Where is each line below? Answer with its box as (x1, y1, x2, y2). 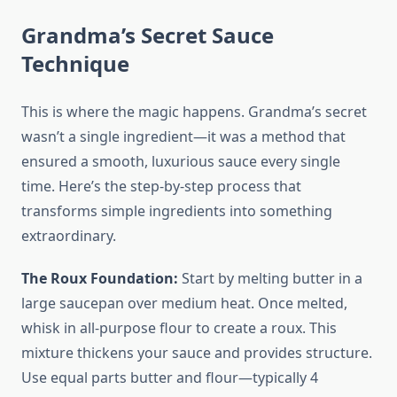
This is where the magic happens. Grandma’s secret (21, 102, 367, 122)
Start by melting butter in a (178, 269, 362, 289)
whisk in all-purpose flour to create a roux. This (21, 318, 337, 339)
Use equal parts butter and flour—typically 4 (21, 368, 318, 388)
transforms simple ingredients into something (21, 201, 332, 222)
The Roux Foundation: (21, 269, 178, 289)
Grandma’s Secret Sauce (21, 20, 274, 51)
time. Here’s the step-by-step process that (21, 176, 301, 197)
